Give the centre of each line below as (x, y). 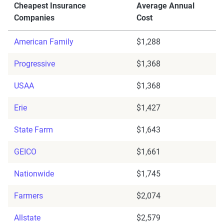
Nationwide (34, 174)
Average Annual (165, 6)
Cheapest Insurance (50, 6)
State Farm (33, 130)
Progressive (34, 64)
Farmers (28, 196)
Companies (34, 18)
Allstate (27, 218)
